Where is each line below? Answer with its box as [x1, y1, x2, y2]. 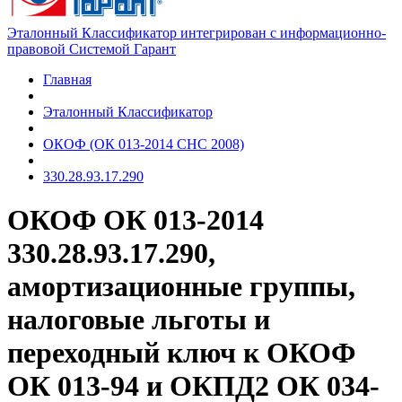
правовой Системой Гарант [7, 41, 176, 57]
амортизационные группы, [7, 270, 355, 303]
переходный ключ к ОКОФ [7, 336, 355, 370]
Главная [43, 72, 92, 87]
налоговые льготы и [7, 303, 270, 336]
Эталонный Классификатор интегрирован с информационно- [7, 25, 386, 40]
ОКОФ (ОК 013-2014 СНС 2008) [43, 136, 244, 152]
